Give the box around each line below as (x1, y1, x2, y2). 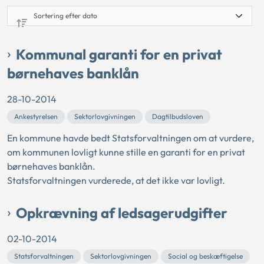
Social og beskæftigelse (168, 252, 243, 261)
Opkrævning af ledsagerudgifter (16, 204, 227, 222)
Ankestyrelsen (14, 112, 58, 121)
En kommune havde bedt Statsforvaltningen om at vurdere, (7, 132, 254, 144)
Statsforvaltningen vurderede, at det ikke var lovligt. (7, 174, 225, 187)
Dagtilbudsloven (152, 112, 203, 121)
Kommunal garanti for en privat (16, 45, 222, 64)
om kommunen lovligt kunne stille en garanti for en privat (7, 146, 245, 159)
